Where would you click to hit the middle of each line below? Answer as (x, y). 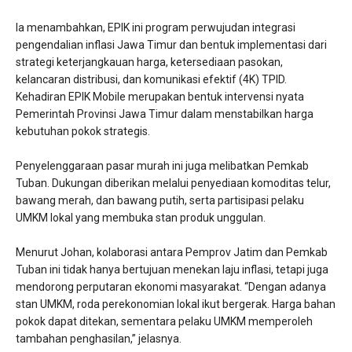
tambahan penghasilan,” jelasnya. (99, 338)
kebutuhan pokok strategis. (84, 131)
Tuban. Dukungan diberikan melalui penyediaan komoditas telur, (173, 183)
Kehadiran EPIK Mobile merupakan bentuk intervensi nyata (160, 96)
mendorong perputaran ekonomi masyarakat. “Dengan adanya (171, 286)
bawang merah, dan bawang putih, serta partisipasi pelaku (160, 200)
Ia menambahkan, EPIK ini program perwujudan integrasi (156, 27)
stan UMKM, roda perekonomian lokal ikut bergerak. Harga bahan (176, 304)
